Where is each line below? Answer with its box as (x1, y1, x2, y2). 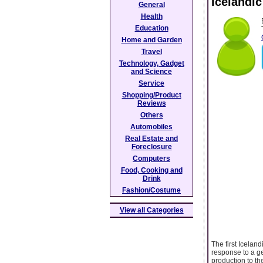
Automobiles (130, 123, 173, 131)
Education (134, 24, 168, 32)
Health (140, 12, 163, 21)
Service (139, 79, 164, 87)
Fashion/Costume (122, 186, 181, 194)
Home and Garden (121, 36, 182, 44)
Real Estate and (125, 134, 178, 143)
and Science (131, 68, 172, 76)
